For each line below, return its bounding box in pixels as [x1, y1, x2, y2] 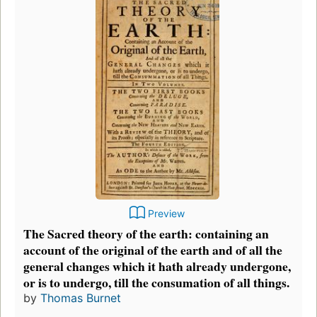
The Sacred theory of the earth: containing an [23, 224, 269, 243]
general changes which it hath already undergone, [23, 257, 291, 276]
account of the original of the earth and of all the [23, 241, 282, 260]
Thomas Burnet [40, 291, 121, 306]
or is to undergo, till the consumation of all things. [23, 273, 289, 292]
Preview [148, 207, 185, 220]
